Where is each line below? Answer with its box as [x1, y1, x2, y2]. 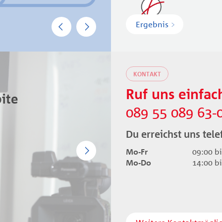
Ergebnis [136, 19, 168, 29]
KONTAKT [133, 70, 161, 78]
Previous [67, 17, 106, 29]
